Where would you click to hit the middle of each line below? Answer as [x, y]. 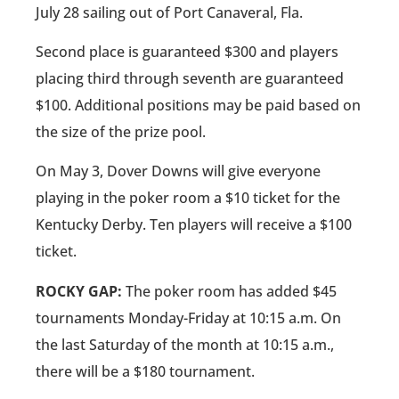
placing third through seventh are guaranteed [190, 78]
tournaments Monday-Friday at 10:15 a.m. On [188, 318]
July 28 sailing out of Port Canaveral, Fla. [169, 12]
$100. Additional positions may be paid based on [198, 105]
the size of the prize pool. [121, 131]
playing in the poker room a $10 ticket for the [188, 198]
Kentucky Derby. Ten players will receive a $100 [194, 225]
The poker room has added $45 [231, 291]
